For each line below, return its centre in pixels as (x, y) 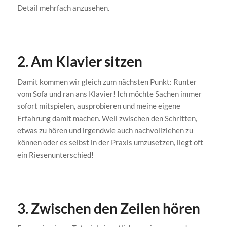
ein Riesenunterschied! (55, 154)
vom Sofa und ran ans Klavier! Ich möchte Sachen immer (109, 93)
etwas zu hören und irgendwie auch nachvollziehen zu (105, 130)
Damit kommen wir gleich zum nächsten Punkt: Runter (107, 81)
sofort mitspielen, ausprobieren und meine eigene (99, 106)
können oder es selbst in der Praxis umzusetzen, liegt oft (110, 142)
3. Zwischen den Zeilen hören (108, 208)
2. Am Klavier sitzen (80, 62)
